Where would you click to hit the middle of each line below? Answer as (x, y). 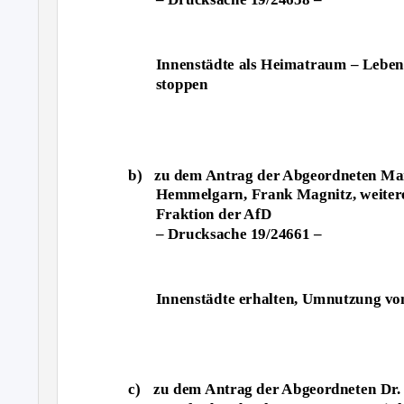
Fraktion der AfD (214, 214)
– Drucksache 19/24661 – (239, 234)
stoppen (182, 84)
